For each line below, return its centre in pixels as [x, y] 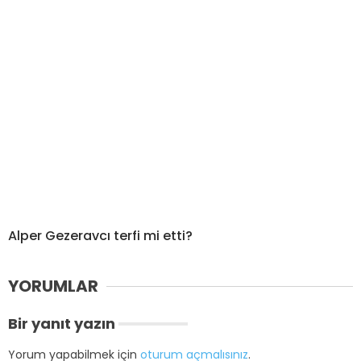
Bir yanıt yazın [62, 324]
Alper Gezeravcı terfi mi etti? [100, 236]
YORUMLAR [53, 286]
